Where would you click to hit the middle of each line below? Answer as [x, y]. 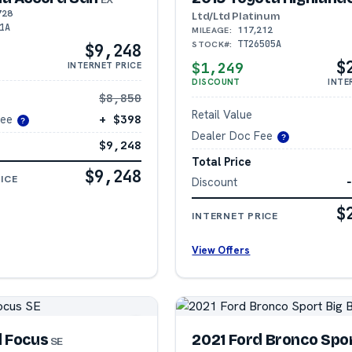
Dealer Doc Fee [233, 136]
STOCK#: [212, 44]
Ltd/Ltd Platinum [236, 16]
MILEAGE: [212, 30]
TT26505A [260, 44]
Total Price [222, 161]
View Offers [221, 250]
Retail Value [222, 115]
